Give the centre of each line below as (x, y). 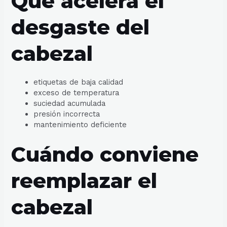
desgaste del (81, 27)
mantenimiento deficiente (80, 124)
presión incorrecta (67, 114)
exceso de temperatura (77, 92)
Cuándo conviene (105, 154)
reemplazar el (84, 180)
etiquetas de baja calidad (79, 82)
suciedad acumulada (70, 103)
